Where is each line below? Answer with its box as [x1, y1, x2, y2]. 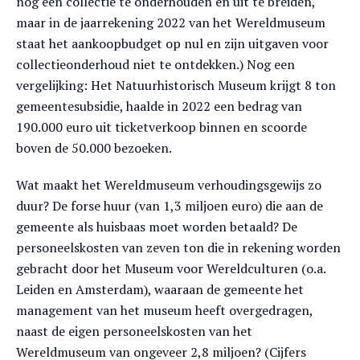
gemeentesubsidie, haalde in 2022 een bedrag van [16, 97, 302, 115]
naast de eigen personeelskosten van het [16, 322, 252, 340]
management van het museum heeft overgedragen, [16, 301, 313, 319]
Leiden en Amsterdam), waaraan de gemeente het [16, 280, 304, 298]
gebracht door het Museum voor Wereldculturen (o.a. [16, 260, 325, 277]
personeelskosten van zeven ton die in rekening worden [16, 239, 341, 256]
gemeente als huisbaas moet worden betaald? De [16, 218, 297, 235]
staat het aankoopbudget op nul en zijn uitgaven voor [16, 35, 329, 52]
